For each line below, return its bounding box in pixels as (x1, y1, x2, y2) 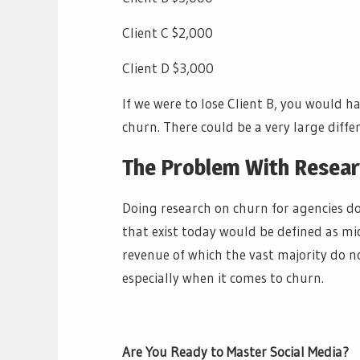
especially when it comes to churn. (122, 268, 329, 286)
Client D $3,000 (122, 59, 214, 76)
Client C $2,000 (122, 23, 213, 41)
